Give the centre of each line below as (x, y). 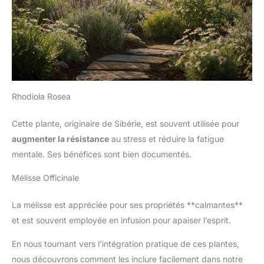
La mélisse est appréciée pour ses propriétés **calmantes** (127, 204)
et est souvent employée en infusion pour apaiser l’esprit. (121, 220)
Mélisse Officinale (45, 177)
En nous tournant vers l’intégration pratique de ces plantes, (126, 243)
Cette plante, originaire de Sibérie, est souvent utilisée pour (126, 123)
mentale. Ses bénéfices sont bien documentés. (102, 154)
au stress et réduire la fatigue (166, 138)
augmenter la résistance (60, 138)
